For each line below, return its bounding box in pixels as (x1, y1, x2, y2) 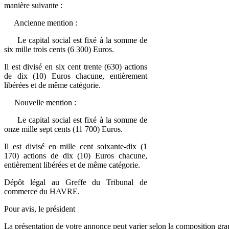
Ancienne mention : (4, 18, 77, 27)
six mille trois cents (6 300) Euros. (4, 44, 114, 54)
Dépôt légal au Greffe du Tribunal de (4, 177, 147, 187)
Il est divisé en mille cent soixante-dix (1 (4, 142, 147, 151)
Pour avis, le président (4, 204, 75, 213)
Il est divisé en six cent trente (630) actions (4, 62, 147, 71)
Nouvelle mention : (4, 98, 76, 107)
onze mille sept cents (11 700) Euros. (4, 124, 123, 133)
